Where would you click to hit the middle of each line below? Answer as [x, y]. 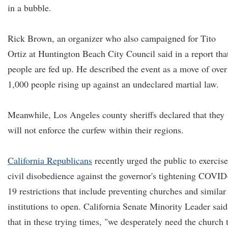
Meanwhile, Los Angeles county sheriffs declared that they [116, 115]
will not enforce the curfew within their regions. [96, 130]
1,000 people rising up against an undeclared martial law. [113, 84]
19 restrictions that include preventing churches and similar [117, 191]
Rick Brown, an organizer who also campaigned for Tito [112, 38]
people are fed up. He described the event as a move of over [117, 69]
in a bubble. [30, 8]
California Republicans [50, 160]
